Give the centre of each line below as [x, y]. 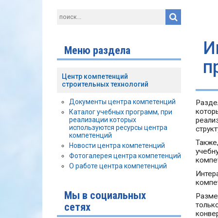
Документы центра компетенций [122, 101]
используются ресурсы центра [118, 127]
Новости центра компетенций [117, 145]
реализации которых [103, 119]
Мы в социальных [105, 195]
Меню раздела [97, 50]
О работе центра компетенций [118, 166]
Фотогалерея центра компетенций [125, 155]
